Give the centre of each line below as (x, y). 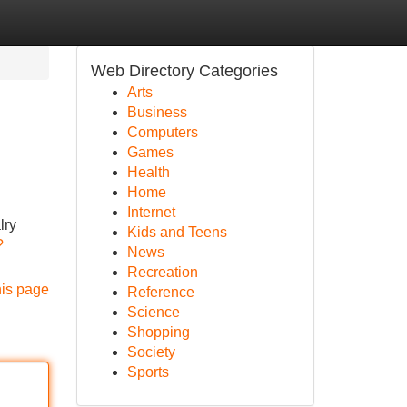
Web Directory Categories (184, 71)
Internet (151, 212)
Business (157, 112)
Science (153, 312)
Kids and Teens (177, 232)
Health (148, 172)
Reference (160, 292)
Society (151, 352)
